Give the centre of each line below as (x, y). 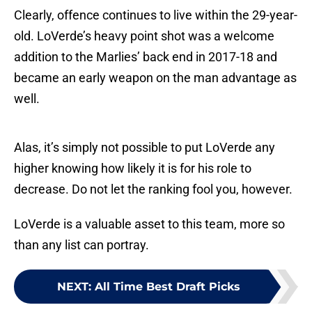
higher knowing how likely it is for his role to (133, 169)
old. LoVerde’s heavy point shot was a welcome (144, 36)
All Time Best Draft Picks (167, 287)
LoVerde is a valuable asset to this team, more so (149, 224)
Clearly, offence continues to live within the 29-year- (156, 15)
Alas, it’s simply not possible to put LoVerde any (145, 148)
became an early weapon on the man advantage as (155, 78)
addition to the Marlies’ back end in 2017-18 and (146, 57)
